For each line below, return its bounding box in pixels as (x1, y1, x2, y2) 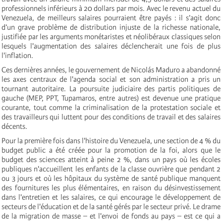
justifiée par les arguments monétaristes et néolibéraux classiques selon (1, 32, 221, 41)
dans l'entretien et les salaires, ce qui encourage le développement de (1, 192, 221, 202)
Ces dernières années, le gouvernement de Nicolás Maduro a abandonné (1, 65, 221, 74)
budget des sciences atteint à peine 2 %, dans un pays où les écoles (1, 155, 221, 164)
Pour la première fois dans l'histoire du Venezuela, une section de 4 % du (1, 136, 221, 145)
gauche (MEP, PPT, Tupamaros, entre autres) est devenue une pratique (1, 93, 221, 103)
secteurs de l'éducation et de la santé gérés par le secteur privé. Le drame (1, 202, 221, 211)
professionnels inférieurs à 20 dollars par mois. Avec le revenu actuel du (1, 3, 221, 13)
